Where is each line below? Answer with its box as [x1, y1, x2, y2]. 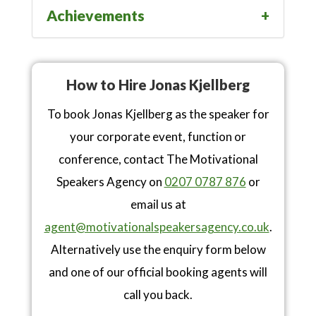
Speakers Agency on [56, 174, 164, 190]
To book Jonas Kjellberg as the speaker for [47, 107, 269, 122]
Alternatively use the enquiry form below [50, 242, 266, 257]
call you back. [123, 287, 193, 303]
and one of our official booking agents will [49, 265, 267, 280]
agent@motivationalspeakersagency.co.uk [44, 219, 269, 235]
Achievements [47, 6, 145, 25]
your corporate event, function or [70, 129, 246, 145]
